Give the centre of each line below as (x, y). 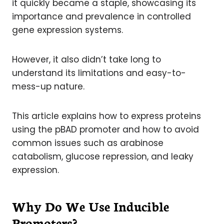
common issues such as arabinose (88, 143)
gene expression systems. (67, 30)
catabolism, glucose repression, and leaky (103, 156)
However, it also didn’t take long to (86, 59)
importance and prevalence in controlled (101, 16)
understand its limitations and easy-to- (99, 73)
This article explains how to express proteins (106, 116)
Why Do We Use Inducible (90, 206)
